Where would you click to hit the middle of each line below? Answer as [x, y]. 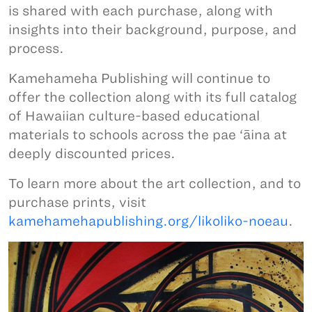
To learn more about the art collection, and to [155, 184]
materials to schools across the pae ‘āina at [148, 135]
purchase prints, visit [77, 203]
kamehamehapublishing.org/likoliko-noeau [148, 221]
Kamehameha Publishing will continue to [139, 79]
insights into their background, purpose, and [153, 30]
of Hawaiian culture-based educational [134, 116]
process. [36, 49]
